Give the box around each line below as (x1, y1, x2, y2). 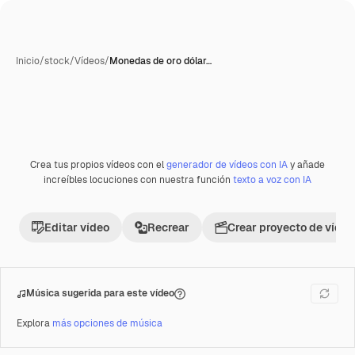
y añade (288, 158, 325, 171)
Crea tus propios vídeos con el (30, 158, 166, 171)
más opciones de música (52, 317, 162, 330)
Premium (33, 163, 75, 177)
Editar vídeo (44, 220, 109, 235)
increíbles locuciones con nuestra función (44, 174, 233, 186)
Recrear (147, 220, 189, 235)
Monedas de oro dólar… (109, 55, 212, 67)
